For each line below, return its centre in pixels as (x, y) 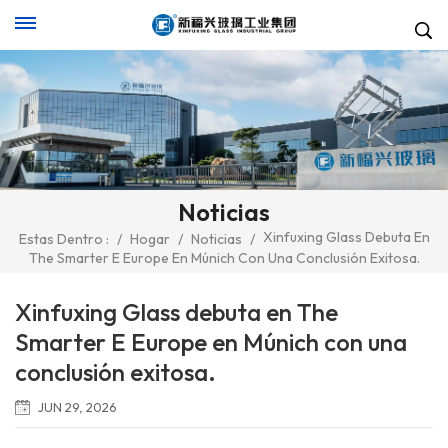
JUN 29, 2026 (77, 406)
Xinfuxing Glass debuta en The (176, 311)
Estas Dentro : (63, 239)
